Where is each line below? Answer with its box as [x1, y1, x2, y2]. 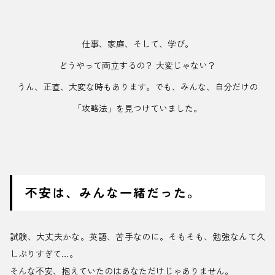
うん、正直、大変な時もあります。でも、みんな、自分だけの [17, 80, 258, 93]
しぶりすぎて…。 [10, 247, 78, 260]
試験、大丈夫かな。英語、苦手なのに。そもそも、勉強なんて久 [10, 230, 265, 243]
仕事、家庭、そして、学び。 [82, 37, 193, 50]
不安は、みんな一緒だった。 [25, 184, 201, 202]
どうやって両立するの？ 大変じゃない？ [59, 59, 216, 72]
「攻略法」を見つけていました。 [73, 102, 202, 115]
